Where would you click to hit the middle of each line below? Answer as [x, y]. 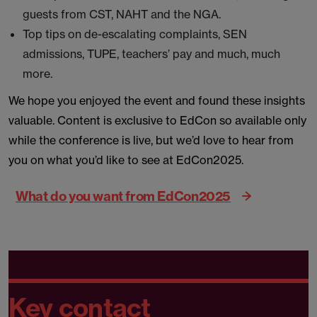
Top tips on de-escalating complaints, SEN [135, 34]
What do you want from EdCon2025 [123, 196]
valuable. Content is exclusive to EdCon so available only [157, 120]
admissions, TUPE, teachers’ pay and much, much [151, 54]
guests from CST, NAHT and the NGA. [122, 14]
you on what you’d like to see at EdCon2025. [126, 160]
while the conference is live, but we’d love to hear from [151, 140]
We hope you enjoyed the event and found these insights [157, 100]
